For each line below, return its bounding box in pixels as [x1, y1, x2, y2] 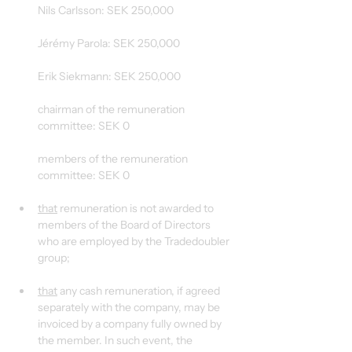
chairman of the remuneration [38, 102, 187, 116]
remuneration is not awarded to [57, 201, 216, 215]
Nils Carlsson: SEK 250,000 [38, 3, 174, 17]
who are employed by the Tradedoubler [38, 234, 232, 248]
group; [38, 251, 70, 265]
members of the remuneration [38, 152, 190, 166]
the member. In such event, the [38, 333, 195, 347]
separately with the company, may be [38, 300, 222, 314]
